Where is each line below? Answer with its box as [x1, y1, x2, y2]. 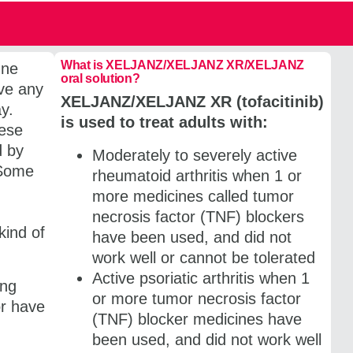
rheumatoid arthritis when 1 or [91, 166, 302, 184]
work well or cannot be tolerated [91, 248, 315, 266]
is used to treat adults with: [60, 113, 268, 131]
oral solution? [60, 71, 140, 85]
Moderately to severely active [91, 146, 297, 164]
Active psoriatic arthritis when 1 [91, 269, 310, 287]
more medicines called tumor [91, 187, 294, 205]
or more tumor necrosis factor [91, 289, 301, 307]
